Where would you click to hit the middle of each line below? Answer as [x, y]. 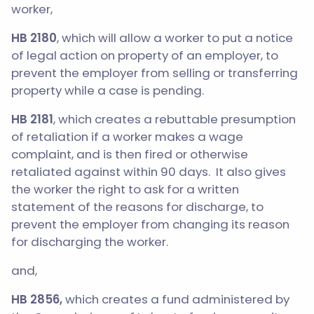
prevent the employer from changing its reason [150, 224]
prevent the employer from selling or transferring [155, 73]
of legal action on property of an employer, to [145, 55]
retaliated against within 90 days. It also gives [149, 172]
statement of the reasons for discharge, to [137, 207]
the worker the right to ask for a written [125, 189]
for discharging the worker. [90, 242]
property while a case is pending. [108, 90]
